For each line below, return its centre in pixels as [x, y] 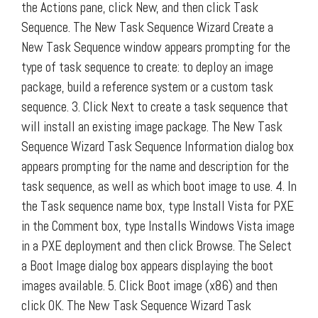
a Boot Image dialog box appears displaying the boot [147, 265]
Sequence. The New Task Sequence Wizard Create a [147, 27]
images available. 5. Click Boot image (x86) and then [149, 285]
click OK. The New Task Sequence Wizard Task [136, 305]
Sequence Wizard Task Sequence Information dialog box [158, 146]
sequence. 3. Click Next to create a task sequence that [155, 106]
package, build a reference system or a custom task [147, 87]
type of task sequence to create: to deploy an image [147, 67]
